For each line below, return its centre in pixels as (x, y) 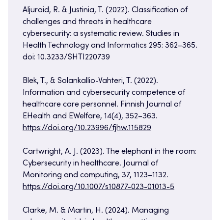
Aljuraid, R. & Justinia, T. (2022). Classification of (105, 11)
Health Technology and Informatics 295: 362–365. (110, 46)
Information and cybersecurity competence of (104, 93)
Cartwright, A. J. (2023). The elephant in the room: (110, 152)
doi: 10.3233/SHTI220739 (66, 58)
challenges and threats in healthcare (87, 22)
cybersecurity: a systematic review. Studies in (101, 34)
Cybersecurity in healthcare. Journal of (90, 164)
